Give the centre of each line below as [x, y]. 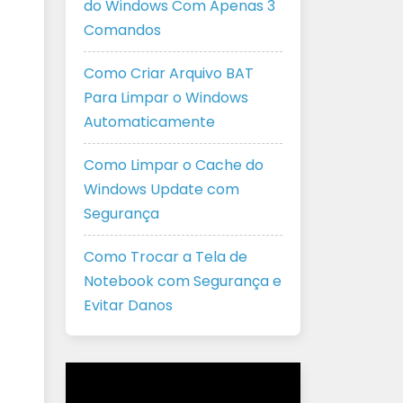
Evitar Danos [128, 305]
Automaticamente [149, 122]
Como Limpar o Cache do [174, 165]
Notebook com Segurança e [183, 281]
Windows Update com [161, 189]
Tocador [95, 374]
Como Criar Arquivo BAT [169, 73]
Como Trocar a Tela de [166, 257]
